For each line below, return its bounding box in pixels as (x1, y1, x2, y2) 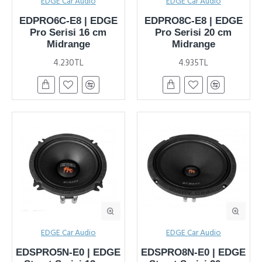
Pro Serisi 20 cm (155, 26, 232, 38)
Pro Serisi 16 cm (30, 26, 107, 38)
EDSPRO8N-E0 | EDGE (141, 246, 246, 258)
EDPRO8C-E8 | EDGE (144, 15, 243, 26)
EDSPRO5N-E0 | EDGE (16, 246, 121, 258)
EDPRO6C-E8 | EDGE (19, 15, 118, 26)
